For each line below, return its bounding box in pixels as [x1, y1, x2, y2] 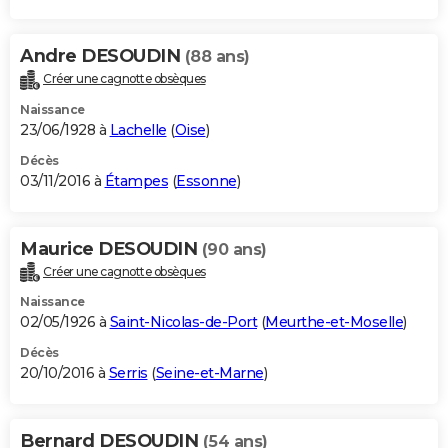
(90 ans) [201, 239, 267, 259]
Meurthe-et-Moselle [265, 313, 403, 332]
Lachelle [109, 120, 167, 139]
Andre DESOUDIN [20, 44, 185, 67]
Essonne [176, 171, 237, 190]
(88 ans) [184, 46, 250, 66]
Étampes [104, 171, 168, 190]
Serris [108, 364, 148, 383]
